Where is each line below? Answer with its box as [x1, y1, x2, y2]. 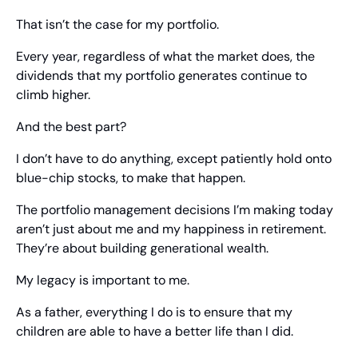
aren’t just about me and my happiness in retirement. [16, 221, 326, 238]
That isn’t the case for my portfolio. [16, 16, 219, 34]
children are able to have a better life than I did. [16, 323, 293, 340]
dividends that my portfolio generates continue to [16, 67, 307, 85]
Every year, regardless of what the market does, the [16, 48, 315, 66]
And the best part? [16, 118, 126, 136]
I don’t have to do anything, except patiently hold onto [16, 150, 332, 168]
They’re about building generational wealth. [16, 240, 268, 257]
